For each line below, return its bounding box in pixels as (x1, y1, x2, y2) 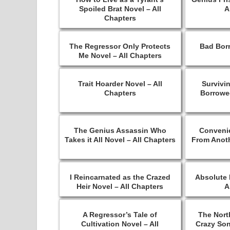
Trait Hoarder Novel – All (78, 79, 162, 88)
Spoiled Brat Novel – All (79, 4, 161, 13)
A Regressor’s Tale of (83, 210, 158, 219)
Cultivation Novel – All (81, 219, 159, 228)
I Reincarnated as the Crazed (69, 172, 170, 181)
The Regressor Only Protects (69, 42, 171, 50)
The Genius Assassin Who (73, 126, 166, 135)
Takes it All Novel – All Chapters (64, 135, 176, 144)
